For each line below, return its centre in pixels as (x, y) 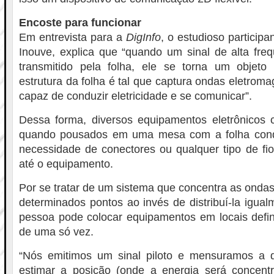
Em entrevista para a (72, 37)
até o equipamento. (66, 164)
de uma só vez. (56, 232)
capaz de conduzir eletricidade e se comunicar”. (135, 96)
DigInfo (143, 37)
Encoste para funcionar (80, 23)
